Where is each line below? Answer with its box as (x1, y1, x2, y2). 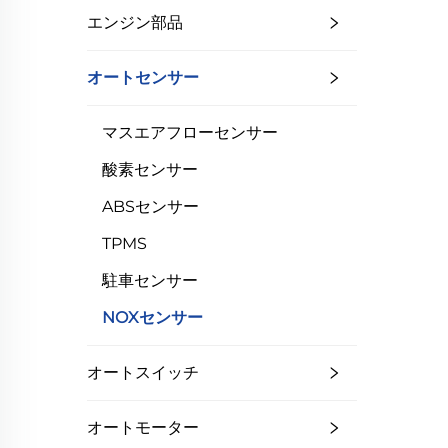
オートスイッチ (87, 363, 199, 382)
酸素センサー (102, 160, 198, 179)
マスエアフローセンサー (102, 123, 278, 142)
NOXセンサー (102, 308, 203, 327)
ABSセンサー (102, 197, 199, 216)
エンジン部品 (87, 13, 183, 32)
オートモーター (87, 418, 199, 437)
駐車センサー (102, 271, 198, 290)
